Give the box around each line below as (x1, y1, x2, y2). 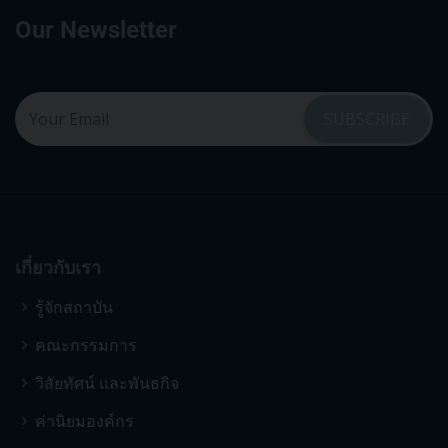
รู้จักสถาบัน (35, 295, 113, 318)
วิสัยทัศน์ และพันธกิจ (35, 371, 179, 394)
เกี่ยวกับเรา (15, 256, 101, 278)
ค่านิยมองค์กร (35, 409, 134, 432)
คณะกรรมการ (35, 333, 137, 356)
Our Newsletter (15, 15, 177, 44)
